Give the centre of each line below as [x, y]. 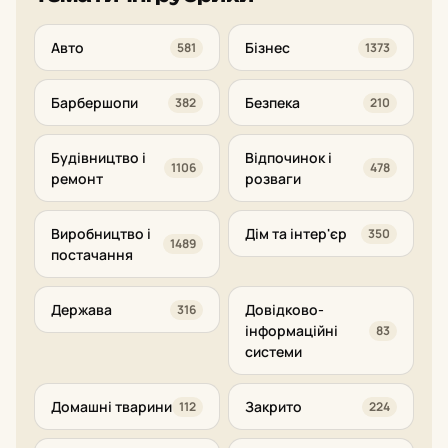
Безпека [272, 102]
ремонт [77, 178]
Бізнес [267, 47]
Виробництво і [101, 233]
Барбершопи [94, 102]
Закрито [273, 406]
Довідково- [284, 309]
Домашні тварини [111, 406]
